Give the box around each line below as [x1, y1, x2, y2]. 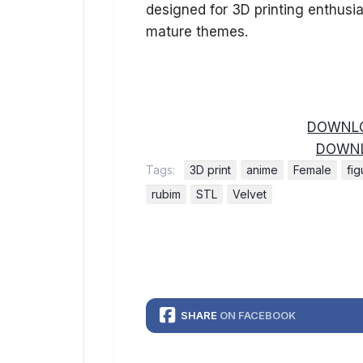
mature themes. [146, 23, 248, 40]
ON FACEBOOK [220, 309, 296, 322]
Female [293, 163, 331, 177]
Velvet [233, 187, 267, 201]
